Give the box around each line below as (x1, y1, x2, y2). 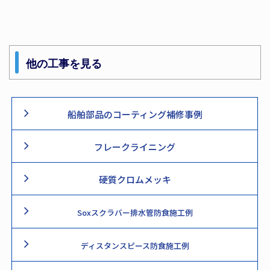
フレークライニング (94, 140, 175, 153)
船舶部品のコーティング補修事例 (67, 107, 202, 121)
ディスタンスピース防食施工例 (80, 239, 189, 251)
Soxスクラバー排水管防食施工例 (77, 206, 193, 218)
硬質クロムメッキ (98, 172, 171, 186)
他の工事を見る (25, 57, 102, 70)
